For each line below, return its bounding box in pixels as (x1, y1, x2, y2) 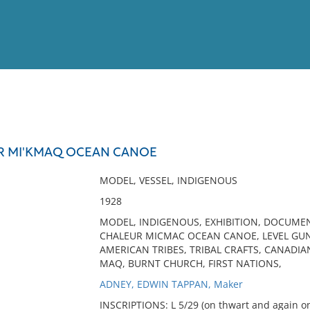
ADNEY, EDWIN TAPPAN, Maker (99, 277, 243, 291)
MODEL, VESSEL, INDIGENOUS (99, 174, 237, 187)
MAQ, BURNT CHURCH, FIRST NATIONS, (99, 257, 282, 270)
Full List (265, 130, 300, 140)
